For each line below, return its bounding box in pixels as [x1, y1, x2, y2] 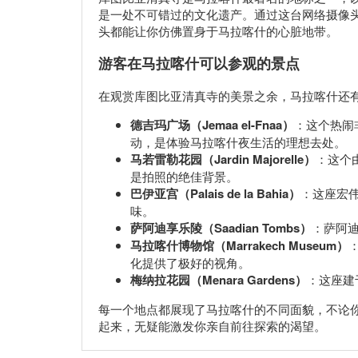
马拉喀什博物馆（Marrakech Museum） [130, 236, 348, 254]
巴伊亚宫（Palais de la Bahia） [130, 184, 300, 202]
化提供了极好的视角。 [130, 253, 250, 271]
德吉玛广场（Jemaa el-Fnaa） [130, 115, 294, 133]
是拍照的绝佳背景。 [130, 167, 238, 185]
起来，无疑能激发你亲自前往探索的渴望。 [98, 316, 326, 334]
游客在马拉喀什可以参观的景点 [98, 53, 300, 74]
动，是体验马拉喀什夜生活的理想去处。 [130, 133, 346, 150]
